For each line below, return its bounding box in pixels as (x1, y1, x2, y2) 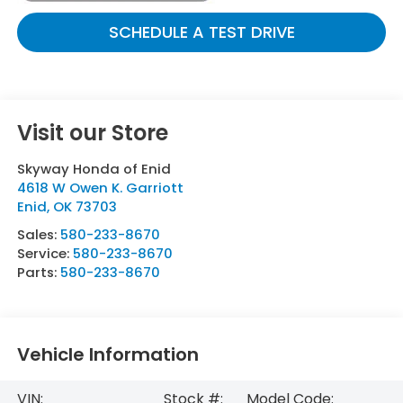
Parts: (16, 263, 60, 282)
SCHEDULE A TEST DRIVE (108, 21, 295, 44)
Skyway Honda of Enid (16, 159, 171, 179)
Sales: (16, 225, 60, 245)
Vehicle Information (16, 341, 199, 367)
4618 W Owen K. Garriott (16, 178, 184, 198)
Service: (16, 244, 73, 264)
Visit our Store (16, 118, 168, 148)
